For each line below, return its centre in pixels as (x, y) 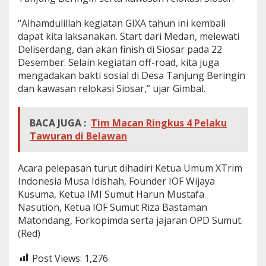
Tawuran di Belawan (78, 136)
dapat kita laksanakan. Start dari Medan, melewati (129, 36)
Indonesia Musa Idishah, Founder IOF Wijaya (116, 181)
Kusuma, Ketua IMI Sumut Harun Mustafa (111, 194)
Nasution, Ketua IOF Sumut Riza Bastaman (113, 207)
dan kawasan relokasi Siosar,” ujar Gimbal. (112, 88)
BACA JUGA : (58, 123)
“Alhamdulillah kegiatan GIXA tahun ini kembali (122, 23)
